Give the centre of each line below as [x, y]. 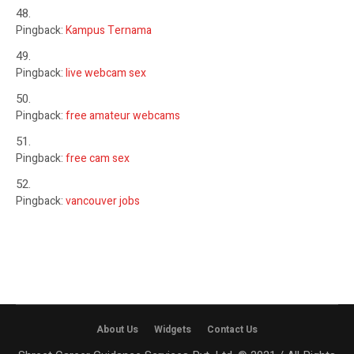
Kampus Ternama [109, 30]
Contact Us [232, 329]
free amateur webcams [123, 115]
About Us [117, 329]
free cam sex [98, 158]
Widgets [173, 329]
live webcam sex [106, 73]
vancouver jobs [103, 201]
